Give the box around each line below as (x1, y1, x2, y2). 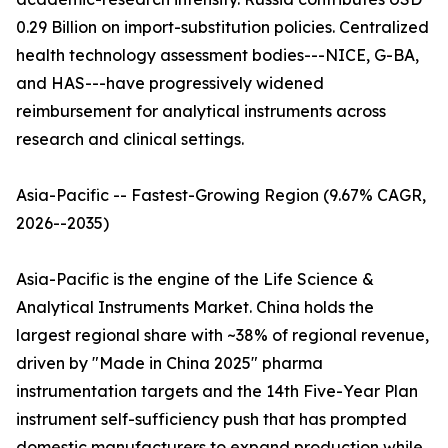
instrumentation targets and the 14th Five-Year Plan (16, 381, 418, 402)
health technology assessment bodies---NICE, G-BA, (16, 45, 419, 66)
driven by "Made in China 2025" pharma (16, 353, 323, 374)
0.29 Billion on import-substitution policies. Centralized (16, 17, 429, 38)
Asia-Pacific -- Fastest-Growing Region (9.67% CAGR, (16, 185, 426, 206)
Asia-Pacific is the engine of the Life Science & (16, 269, 374, 290)
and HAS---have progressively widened (16, 73, 324, 94)
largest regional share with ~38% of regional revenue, (16, 325, 429, 346)
